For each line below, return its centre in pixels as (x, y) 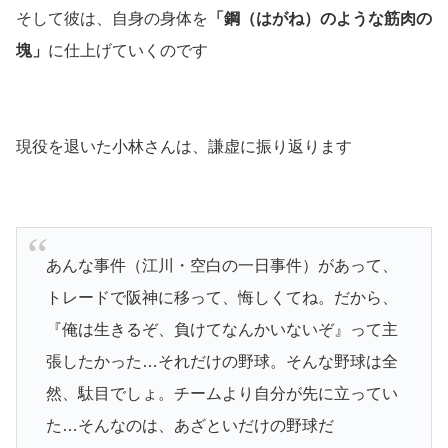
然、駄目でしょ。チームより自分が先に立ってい (221, 393)
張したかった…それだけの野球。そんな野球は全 (221, 361)
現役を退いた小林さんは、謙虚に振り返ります (184, 146)
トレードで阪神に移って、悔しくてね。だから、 (221, 297)
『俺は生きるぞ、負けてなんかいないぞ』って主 (221, 329)
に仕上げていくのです (128, 50)
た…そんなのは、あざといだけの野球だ (189, 425)
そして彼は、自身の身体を (112, 18)
